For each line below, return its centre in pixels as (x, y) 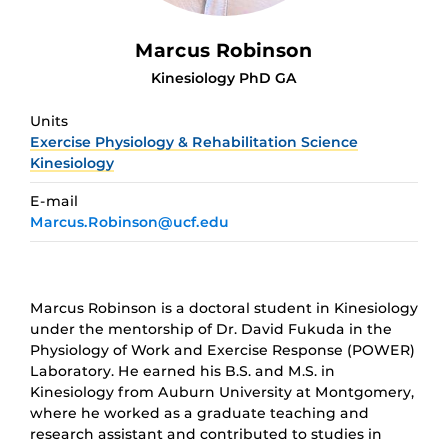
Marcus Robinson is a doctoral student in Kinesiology (224, 307)
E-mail (54, 200)
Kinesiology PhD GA (224, 77)
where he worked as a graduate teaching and (199, 412)
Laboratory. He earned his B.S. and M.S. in (182, 370)
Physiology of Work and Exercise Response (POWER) (222, 349)
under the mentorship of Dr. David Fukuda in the (211, 328)
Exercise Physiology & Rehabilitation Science (194, 141)
